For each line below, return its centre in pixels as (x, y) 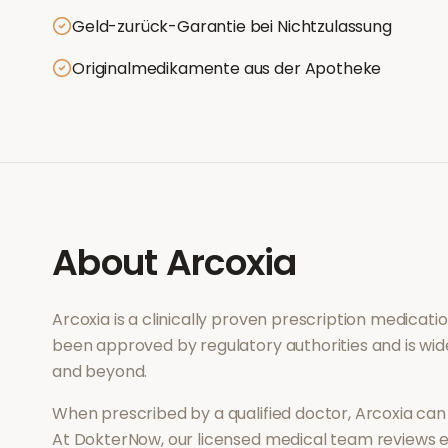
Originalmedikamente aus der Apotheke (227, 68)
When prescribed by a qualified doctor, (203, 413)
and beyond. (100, 371)
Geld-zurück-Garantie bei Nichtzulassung (232, 26)
